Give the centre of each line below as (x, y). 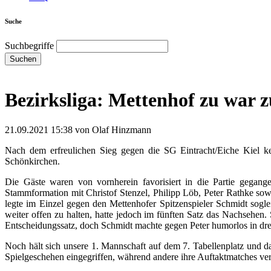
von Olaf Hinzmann (112, 129)
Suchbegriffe (29, 45)
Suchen (23, 59)
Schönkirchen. (32, 161)
